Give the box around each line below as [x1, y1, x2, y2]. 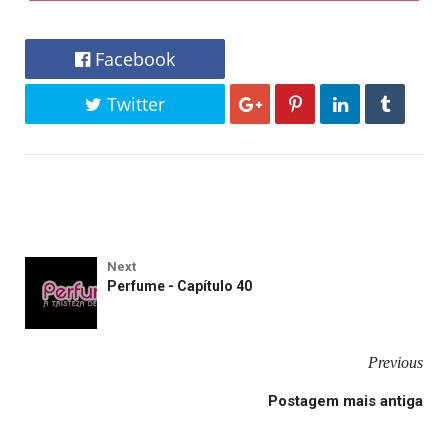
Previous [368, 354, 423, 372]
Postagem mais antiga [268, 392, 423, 411]
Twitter [102, 92, 165, 117]
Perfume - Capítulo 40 [107, 278, 252, 295]
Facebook [90, 47, 175, 72]
